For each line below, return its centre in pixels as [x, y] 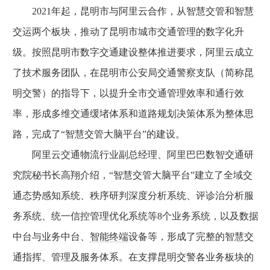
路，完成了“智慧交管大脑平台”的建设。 [99, 134]
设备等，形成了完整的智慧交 [191, 237]
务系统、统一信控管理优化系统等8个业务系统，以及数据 [136, 216]
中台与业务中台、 [51, 237]
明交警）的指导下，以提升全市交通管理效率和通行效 [128, 93]
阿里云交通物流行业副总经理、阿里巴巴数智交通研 [133, 155]
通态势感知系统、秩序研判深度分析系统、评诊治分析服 [133, 196]
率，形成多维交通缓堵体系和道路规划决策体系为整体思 [133, 114]
